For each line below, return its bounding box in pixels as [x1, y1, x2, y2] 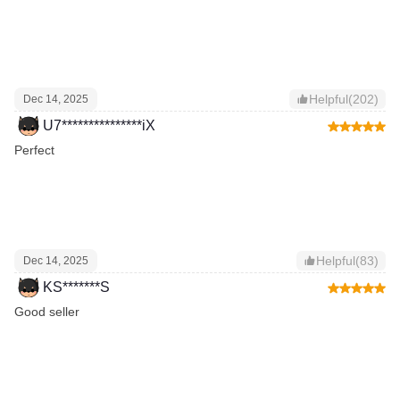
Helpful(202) [309, 92, 379, 107]
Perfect [14, 143, 54, 158]
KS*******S [43, 279, 110, 296]
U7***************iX [43, 118, 155, 134]
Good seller [14, 304, 79, 320]
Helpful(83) [316, 254, 379, 269]
